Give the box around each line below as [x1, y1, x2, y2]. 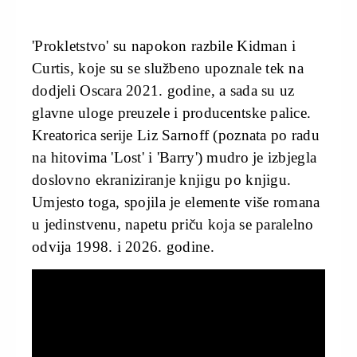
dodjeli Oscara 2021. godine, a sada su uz [32, 82, 295, 100]
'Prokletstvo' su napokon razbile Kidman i [32, 37, 296, 55]
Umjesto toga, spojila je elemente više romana [32, 194, 320, 211]
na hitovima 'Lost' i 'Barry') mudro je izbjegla [32, 149, 317, 167]
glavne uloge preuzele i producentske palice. [32, 104, 312, 122]
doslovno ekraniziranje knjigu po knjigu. [32, 171, 292, 189]
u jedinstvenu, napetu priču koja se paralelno [32, 216, 314, 233]
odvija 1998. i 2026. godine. [32, 238, 214, 256]
